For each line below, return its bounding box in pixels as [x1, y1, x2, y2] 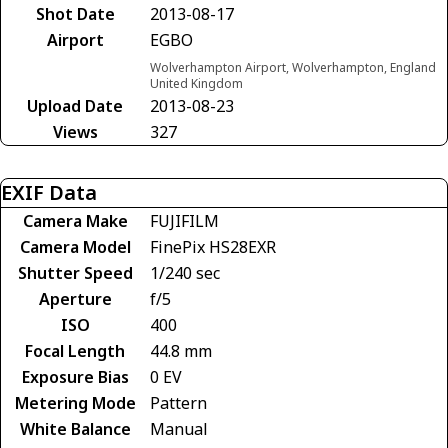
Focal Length [25, 340, 125, 363]
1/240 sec [150, 262, 220, 285]
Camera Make [22, 210, 128, 233]
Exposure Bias [21, 366, 129, 389]
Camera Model [19, 236, 131, 259]
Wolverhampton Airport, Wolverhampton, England [150, 59, 436, 77]
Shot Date [35, 3, 115, 26]
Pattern [150, 392, 207, 415]
